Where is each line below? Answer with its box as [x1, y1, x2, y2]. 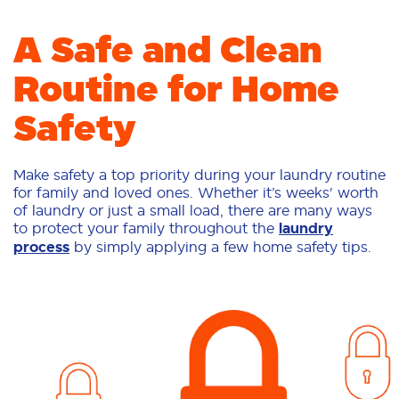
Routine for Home [13, 67, 339, 110]
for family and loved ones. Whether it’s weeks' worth [13, 184, 379, 200]
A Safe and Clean [13, 28, 322, 71]
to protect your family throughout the [13, 220, 279, 236]
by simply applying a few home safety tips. [69, 239, 371, 255]
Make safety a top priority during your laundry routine [13, 167, 386, 183]
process [13, 239, 69, 256]
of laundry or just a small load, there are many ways [13, 202, 372, 218]
